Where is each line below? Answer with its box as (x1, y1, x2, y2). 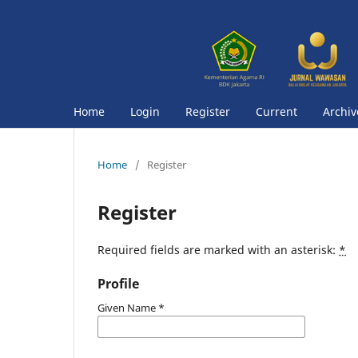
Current (256, 103, 297, 119)
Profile (97, 274, 139, 292)
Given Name (97, 300, 158, 315)
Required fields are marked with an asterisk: (97, 241, 339, 257)
